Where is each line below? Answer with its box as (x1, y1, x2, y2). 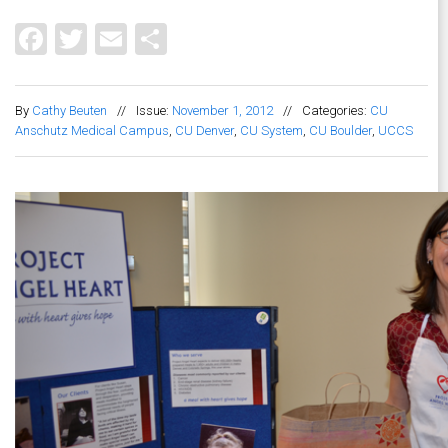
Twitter (87, 17, 185, 56)
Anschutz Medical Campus (15, 123, 169, 139)
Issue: (136, 103, 172, 119)
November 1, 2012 (172, 103, 273, 119)
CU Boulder (309, 123, 372, 139)
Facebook (47, 17, 181, 56)
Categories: (302, 103, 370, 119)
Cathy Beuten (32, 103, 107, 119)
